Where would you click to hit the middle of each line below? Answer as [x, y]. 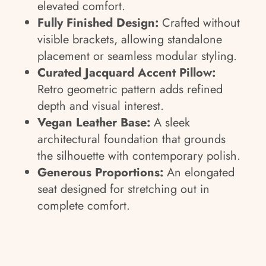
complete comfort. [84, 206]
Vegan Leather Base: [94, 123]
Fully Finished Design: [98, 23]
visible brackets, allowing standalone [130, 39]
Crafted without [199, 23]
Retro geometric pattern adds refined [130, 89]
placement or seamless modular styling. [137, 56]
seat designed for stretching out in [123, 189]
